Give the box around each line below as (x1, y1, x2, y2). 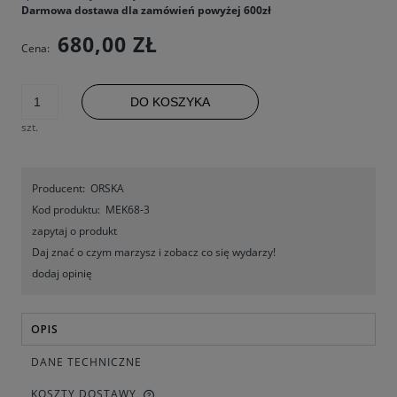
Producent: (32, 181, 85, 196)
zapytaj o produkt (32, 223, 117, 238)
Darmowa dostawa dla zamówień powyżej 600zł (21, 3, 271, 18)
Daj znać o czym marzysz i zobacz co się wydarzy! (32, 245, 276, 260)
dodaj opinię (32, 266, 92, 281)
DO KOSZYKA (130, 95, 210, 109)
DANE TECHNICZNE (31, 354, 142, 370)
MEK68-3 (105, 202, 150, 217)
